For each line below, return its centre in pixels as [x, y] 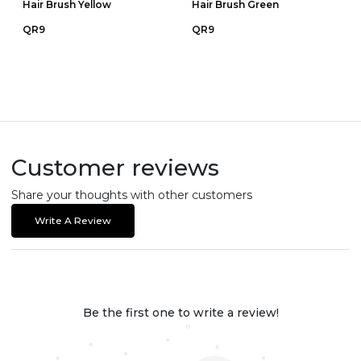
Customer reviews [115, 168]
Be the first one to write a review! [180, 313]
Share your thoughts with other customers [132, 195]
